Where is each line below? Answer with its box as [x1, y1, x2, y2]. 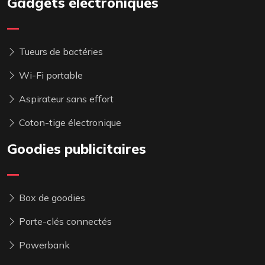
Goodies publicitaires [7, 140, 146, 157]
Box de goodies [17, 192, 85, 203]
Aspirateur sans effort [17, 93, 114, 105]
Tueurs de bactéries [17, 46, 103, 57]
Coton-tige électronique [17, 117, 121, 128]
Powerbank [17, 239, 70, 251]
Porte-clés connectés [17, 215, 112, 227]
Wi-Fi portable [17, 69, 83, 81]
